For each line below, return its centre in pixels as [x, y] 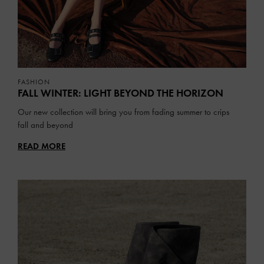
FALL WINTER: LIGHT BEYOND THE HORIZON [121, 93]
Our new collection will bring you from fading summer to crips [123, 112]
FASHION [34, 82]
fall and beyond [45, 125]
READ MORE [42, 146]
